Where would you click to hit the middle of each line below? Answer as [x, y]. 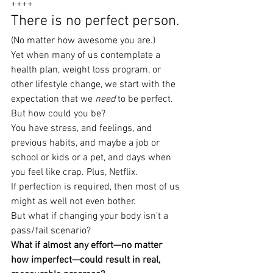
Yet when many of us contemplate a [87, 55]
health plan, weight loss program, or [87, 70]
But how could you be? [58, 114]
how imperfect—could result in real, [87, 260]
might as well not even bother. [73, 202]
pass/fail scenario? [51, 231]
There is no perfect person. [95, 21]
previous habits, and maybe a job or [87, 143]
